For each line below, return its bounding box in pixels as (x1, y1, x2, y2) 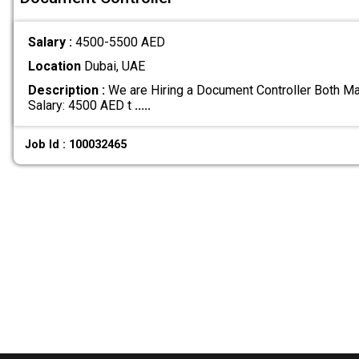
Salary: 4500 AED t (27, 97, 135, 113)
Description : (27, 82, 105, 98)
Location (27, 58, 81, 74)
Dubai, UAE (80, 58, 145, 74)
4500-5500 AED (75, 34, 165, 50)
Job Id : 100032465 (25, 138, 127, 152)
